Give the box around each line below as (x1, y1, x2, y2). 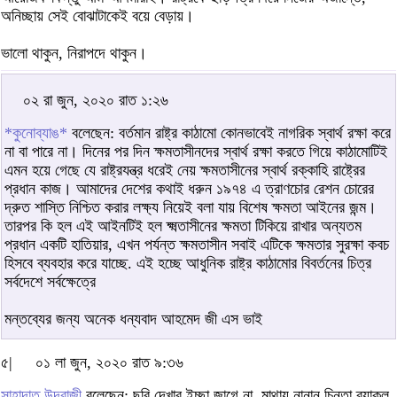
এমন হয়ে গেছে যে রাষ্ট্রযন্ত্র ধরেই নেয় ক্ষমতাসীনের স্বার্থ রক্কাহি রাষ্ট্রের (4, 160, 365, 179)
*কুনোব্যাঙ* (4, 123, 67, 142)
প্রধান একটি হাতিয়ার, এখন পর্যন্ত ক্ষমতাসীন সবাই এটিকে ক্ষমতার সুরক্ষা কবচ (4, 235, 389, 253)
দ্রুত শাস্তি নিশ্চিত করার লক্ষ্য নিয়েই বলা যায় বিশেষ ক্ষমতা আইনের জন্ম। (4, 198, 377, 216)
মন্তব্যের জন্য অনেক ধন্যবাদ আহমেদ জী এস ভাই (4, 309, 262, 328)
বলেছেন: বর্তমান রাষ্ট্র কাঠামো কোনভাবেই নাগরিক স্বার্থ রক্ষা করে (67, 123, 391, 142)
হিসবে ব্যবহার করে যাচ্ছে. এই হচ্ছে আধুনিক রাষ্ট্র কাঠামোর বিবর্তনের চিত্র (4, 253, 371, 272)
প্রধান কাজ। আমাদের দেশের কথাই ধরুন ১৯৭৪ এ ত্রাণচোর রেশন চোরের (4, 179, 374, 198)
